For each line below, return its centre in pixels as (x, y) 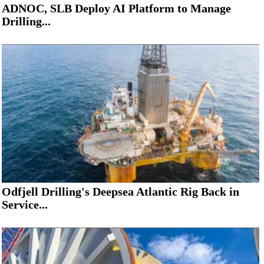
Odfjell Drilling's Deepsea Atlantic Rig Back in (121, 192)
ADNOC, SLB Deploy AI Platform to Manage (116, 9)
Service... (25, 205)
